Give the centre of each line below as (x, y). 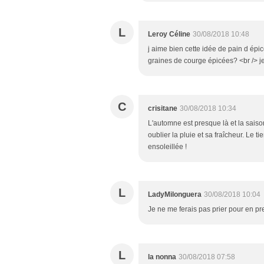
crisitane (163, 108)
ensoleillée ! (167, 146)
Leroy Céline (169, 34)
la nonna (162, 257)
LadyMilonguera (175, 194)
